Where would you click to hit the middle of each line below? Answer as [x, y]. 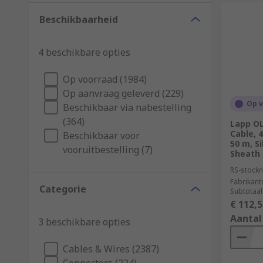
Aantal [246, 218]
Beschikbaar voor [101, 136]
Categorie [63, 189]
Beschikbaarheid [79, 19]
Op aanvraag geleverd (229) [123, 93]
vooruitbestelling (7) [108, 150]
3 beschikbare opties [84, 222]
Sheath [245, 154]
